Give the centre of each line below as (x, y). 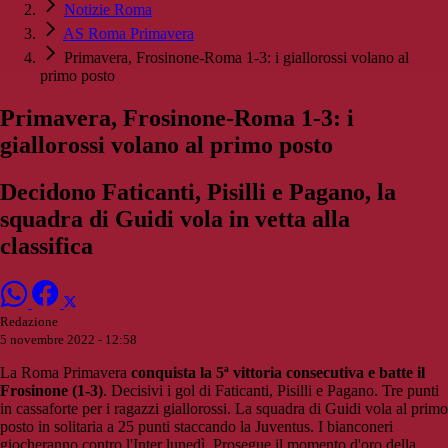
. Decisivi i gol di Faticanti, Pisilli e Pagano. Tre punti (271, 390)
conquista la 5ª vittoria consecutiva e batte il (276, 372)
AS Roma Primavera (128, 34)
